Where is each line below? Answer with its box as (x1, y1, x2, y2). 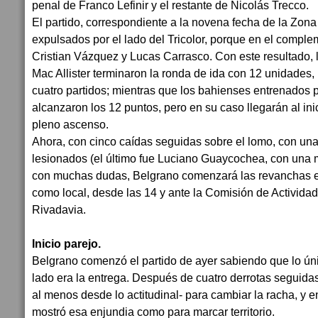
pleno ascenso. (32, 118, 109, 131)
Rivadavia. (32, 203, 86, 216)
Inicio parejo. (32, 237, 101, 250)
